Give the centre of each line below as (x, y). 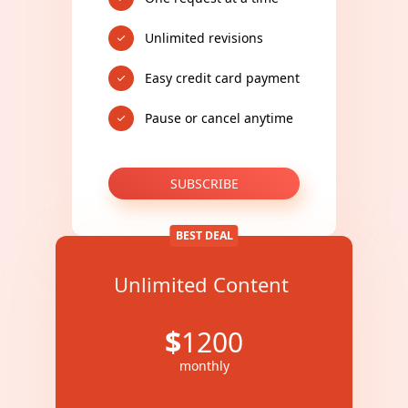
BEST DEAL (204, 235)
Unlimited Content (204, 284)
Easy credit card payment (222, 78)
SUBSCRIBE (204, 183)
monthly (204, 366)
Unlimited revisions (204, 38)
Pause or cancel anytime (219, 118)
